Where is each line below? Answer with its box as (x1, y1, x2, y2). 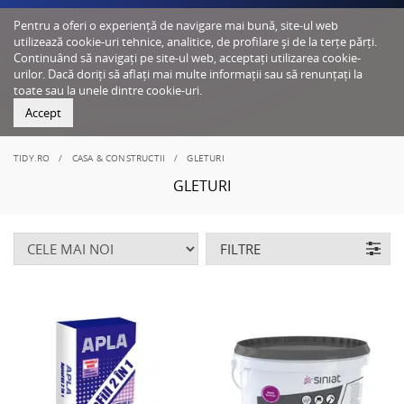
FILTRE (220, 240, 262, 258)
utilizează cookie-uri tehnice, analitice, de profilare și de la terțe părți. (14, 33, 377, 50)
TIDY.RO (14, 151, 50, 164)
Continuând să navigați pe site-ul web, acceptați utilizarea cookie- (14, 50, 361, 66)
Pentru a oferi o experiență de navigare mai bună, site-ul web (14, 17, 338, 33)
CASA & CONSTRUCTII (71, 151, 166, 164)
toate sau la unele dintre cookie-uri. (14, 82, 202, 98)
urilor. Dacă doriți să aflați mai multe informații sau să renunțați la (14, 66, 363, 82)
